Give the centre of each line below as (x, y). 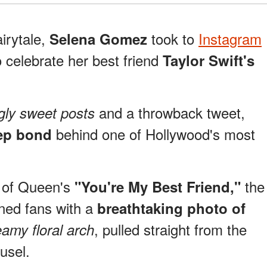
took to (173, 39)
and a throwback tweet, (170, 113)
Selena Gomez (98, 39)
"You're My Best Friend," (158, 187)
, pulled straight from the (170, 229)
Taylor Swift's (209, 60)
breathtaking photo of (171, 208)
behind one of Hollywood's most (153, 134)
